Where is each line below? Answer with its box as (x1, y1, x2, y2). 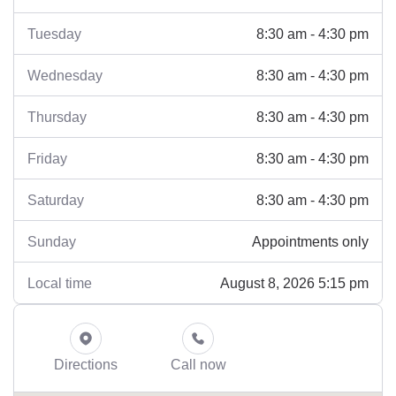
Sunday (27, 233, 76, 250)
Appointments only (252, 232, 369, 249)
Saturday (27, 192, 84, 209)
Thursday (27, 109, 87, 126)
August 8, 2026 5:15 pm (220, 274, 369, 291)
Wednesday (27, 67, 103, 84)
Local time (27, 275, 92, 292)
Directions (54, 356, 118, 373)
